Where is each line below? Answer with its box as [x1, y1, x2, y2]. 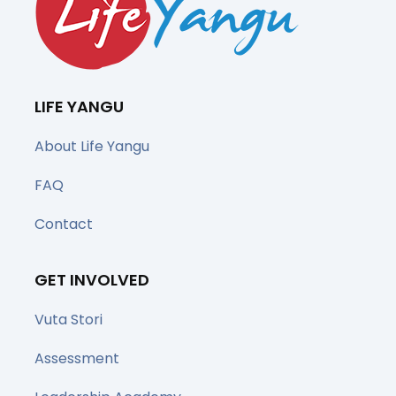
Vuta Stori [34, 309, 103, 331]
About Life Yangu [34, 136, 149, 157]
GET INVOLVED [34, 269, 149, 292]
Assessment [34, 348, 119, 369]
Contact [34, 214, 93, 235]
